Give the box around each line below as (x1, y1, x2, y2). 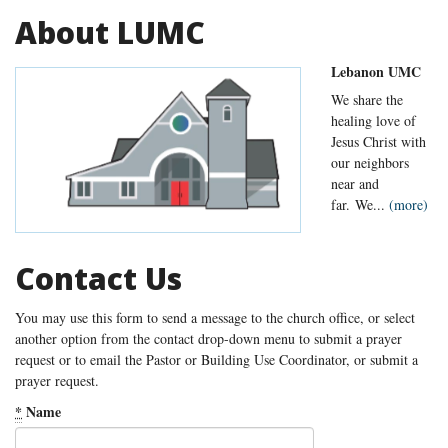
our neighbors (331, 152, 409, 172)
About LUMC (15, 11, 205, 53)
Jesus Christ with (331, 131, 426, 151)
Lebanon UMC (331, 60, 421, 82)
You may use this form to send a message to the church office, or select (15, 307, 415, 327)
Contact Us (15, 257, 182, 299)
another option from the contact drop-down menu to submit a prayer (15, 328, 402, 348)
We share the (331, 89, 403, 109)
